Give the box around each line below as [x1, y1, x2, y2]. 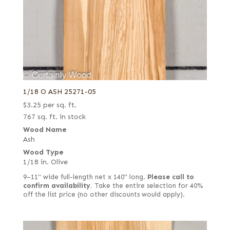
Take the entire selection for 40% [92, 182, 203, 190]
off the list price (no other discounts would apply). [23, 190, 185, 199]
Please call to [147, 173, 194, 182]
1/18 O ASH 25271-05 [23, 87, 96, 97]
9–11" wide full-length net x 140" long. [23, 173, 147, 182]
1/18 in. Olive [23, 158, 68, 167]
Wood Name [23, 125, 67, 135]
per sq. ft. [43, 101, 76, 110]
